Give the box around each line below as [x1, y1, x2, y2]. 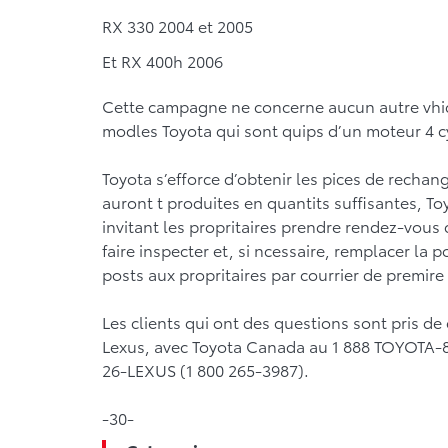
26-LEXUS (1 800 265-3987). [102, 358, 309, 382]
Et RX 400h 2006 [102, 48, 223, 72]
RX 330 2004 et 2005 [102, 13, 253, 37]
